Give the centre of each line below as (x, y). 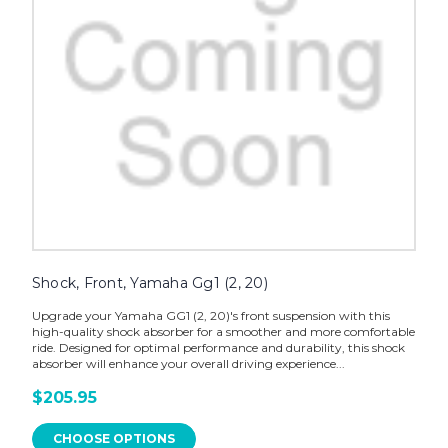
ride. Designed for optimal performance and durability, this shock (218, 348)
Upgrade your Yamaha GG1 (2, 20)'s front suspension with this (210, 316)
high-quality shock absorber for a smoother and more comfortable (223, 332)
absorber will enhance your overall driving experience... (188, 364)
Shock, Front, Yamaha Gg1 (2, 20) (149, 283)
